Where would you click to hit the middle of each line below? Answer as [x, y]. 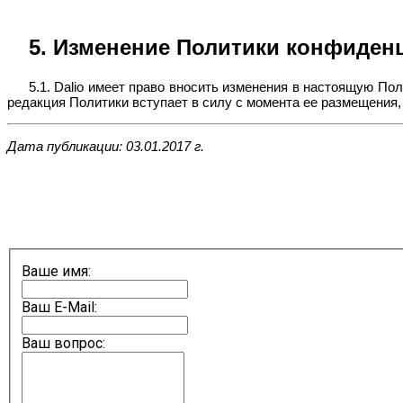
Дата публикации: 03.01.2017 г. [106, 146]
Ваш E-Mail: [59, 308]
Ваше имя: [56, 272]
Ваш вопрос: [63, 344]
